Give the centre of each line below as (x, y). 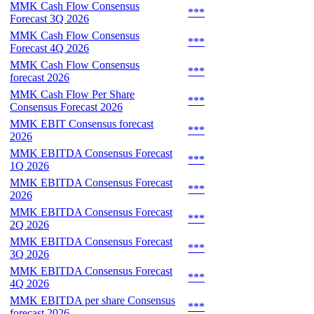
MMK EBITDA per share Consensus (93, 300)
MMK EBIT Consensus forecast (82, 123)
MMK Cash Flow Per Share (72, 94)
